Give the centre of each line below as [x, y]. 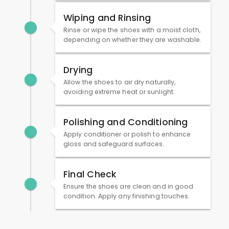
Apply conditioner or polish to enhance [127, 134]
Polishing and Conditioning [126, 122]
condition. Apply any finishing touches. [127, 196]
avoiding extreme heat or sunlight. [119, 92]
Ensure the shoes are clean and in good [129, 187]
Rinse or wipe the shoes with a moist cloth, [132, 30]
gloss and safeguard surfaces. [114, 144]
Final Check [90, 175]
